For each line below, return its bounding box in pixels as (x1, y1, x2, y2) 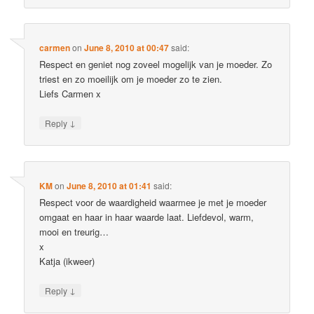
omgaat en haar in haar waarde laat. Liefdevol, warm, (39, 210, 254, 224)
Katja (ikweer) (39, 254, 95, 268)
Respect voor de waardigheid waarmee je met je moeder (39, 195, 267, 209)
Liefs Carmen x (39, 87, 102, 101)
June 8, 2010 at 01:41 (67, 179, 152, 192)
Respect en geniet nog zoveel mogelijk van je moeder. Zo (39, 57, 273, 71)
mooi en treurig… (39, 224, 109, 238)
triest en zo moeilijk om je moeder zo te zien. (39, 72, 223, 86)
